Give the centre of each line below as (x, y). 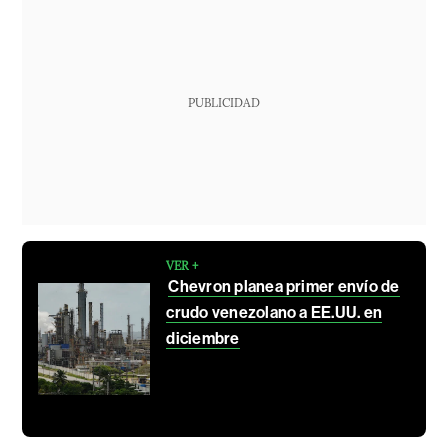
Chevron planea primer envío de (284, 286)
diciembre (203, 338)
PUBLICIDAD (223, 101)
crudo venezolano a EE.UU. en (274, 312)
